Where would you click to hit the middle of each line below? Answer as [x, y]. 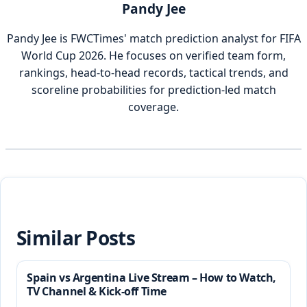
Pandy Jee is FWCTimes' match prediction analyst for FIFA [153, 38]
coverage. [153, 107]
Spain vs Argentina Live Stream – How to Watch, [151, 278]
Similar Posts [76, 237]
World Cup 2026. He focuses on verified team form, [153, 55]
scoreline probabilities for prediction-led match [153, 89]
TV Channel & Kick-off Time [97, 292]
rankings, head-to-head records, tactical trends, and [153, 72]
